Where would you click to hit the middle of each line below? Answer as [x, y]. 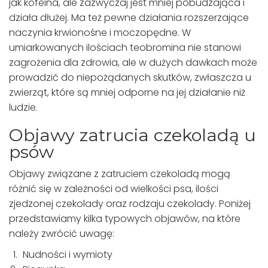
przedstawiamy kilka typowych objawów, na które [125, 219]
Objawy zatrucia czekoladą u [133, 135]
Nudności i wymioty [68, 255]
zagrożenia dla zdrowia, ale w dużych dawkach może [133, 63]
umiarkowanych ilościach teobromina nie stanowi [125, 48]
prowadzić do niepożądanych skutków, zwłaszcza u [130, 78]
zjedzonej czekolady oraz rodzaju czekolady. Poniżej [130, 204]
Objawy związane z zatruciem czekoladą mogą [120, 174]
